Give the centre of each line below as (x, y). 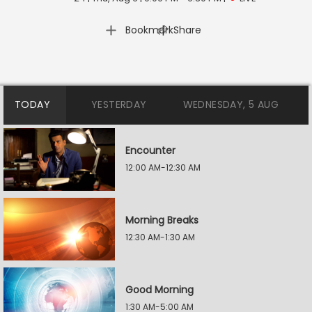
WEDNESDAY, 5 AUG (231, 104)
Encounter (150, 150)
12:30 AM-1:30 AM (160, 237)
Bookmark (149, 30)
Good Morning (159, 290)
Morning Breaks (162, 220)
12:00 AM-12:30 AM (163, 167)
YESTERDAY (119, 104)
